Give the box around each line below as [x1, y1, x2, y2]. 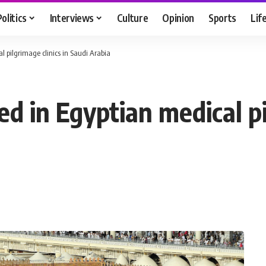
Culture [116, 11, 148, 24]
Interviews [49, 11, 94, 24]
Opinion [162, 11, 195, 24]
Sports [208, 11, 237, 24]
